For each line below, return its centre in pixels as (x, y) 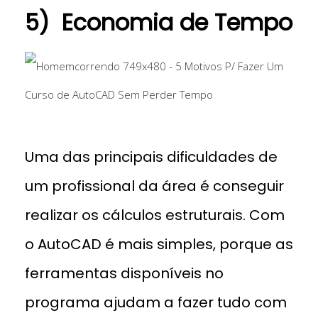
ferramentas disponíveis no (124, 273)
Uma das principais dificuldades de (151, 157)
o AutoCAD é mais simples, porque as (159, 244)
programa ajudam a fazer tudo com (156, 302)
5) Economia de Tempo (159, 22)
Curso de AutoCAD (159, 117)
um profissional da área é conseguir (154, 186)
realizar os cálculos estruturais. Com (155, 215)
